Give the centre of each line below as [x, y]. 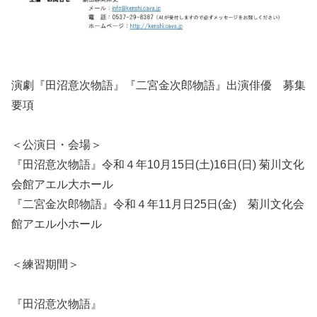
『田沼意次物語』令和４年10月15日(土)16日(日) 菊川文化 [158, 165]
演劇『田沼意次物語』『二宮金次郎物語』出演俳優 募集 [158, 85]
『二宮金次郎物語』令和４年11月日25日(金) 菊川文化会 [158, 204]
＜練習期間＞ [45, 265]
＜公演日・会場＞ [57, 145]
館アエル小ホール [57, 224]
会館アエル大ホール [62, 185]
